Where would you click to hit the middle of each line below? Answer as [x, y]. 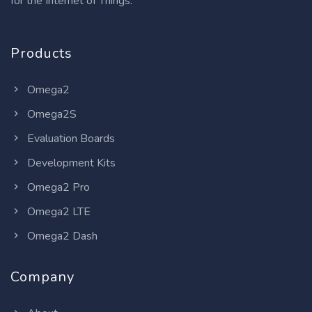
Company [42, 276]
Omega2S [50, 114]
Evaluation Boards [70, 138]
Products [41, 53]
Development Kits [70, 163]
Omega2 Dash [61, 236]
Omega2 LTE [57, 211]
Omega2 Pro [57, 187]
